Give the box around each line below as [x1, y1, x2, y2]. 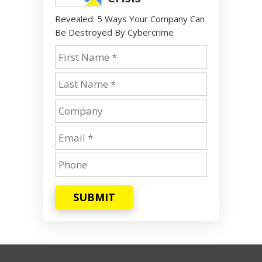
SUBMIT [73, 189, 115, 204]
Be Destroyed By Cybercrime [55, 26, 174, 38]
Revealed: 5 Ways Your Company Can [55, 12, 205, 25]
